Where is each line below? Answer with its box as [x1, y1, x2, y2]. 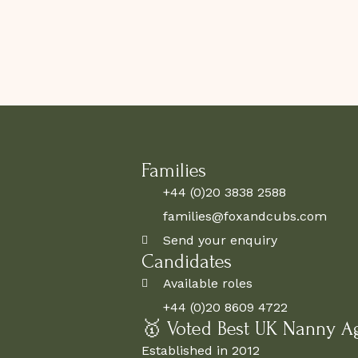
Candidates [141, 250, 232, 272]
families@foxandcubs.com [163, 208, 328, 224]
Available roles [163, 275, 253, 291]
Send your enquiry [163, 232, 278, 248]
